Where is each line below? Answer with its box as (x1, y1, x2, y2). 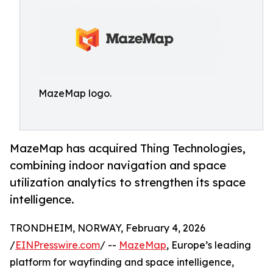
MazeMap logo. (38, 87, 112, 99)
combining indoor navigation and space (10, 158, 226, 172)
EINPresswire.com (15, 239, 100, 252)
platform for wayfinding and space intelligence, (10, 256, 234, 269)
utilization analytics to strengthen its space (10, 175, 246, 190)
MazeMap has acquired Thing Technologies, (10, 141, 246, 155)
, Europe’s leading (166, 239, 251, 252)
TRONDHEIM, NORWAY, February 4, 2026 (10, 222, 205, 235)
